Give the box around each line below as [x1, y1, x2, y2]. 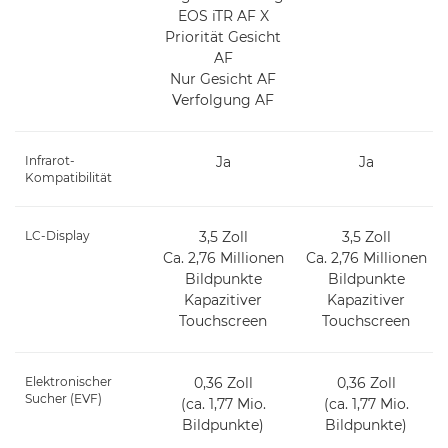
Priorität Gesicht [165, 27, 282, 46]
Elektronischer [25, 373, 112, 389]
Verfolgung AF [172, 90, 275, 109]
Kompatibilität [25, 169, 112, 185]
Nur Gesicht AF [170, 69, 277, 88]
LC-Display [25, 227, 90, 243]
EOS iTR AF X [177, 6, 269, 25]
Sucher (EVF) [25, 390, 102, 406]
